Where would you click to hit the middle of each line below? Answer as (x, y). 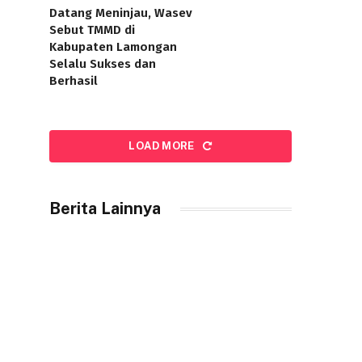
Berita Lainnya (105, 208)
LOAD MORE (163, 146)
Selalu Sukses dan (103, 64)
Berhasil (74, 81)
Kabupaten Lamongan (113, 47)
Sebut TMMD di (92, 30)
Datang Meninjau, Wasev (121, 13)
